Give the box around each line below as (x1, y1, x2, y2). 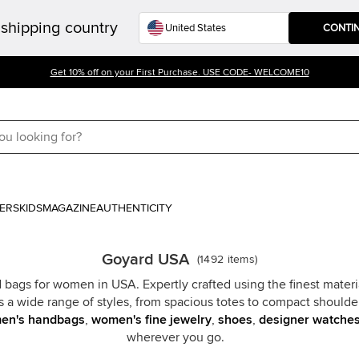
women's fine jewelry (91, 313, 212, 326)
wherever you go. (127, 331, 224, 344)
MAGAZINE (42, 203, 96, 214)
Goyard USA (101, 252, 189, 268)
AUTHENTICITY (96, 203, 172, 214)
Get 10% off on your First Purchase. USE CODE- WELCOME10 (50, 68, 309, 78)
